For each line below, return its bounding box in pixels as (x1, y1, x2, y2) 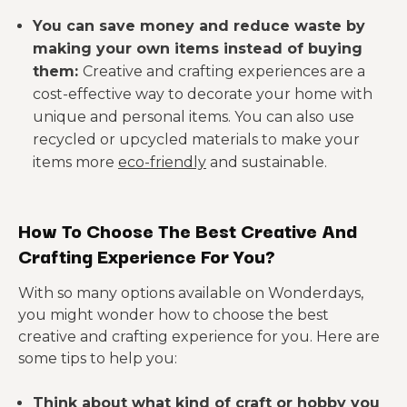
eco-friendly (118, 154, 206, 171)
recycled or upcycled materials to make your (33, 131, 360, 148)
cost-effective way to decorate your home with (33, 85, 372, 103)
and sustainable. (206, 154, 327, 171)
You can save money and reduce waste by (33, 17, 365, 35)
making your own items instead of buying (33, 40, 362, 57)
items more (33, 154, 118, 171)
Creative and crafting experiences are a (83, 63, 365, 80)
